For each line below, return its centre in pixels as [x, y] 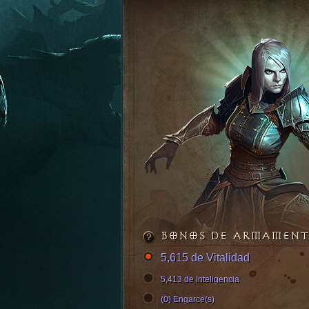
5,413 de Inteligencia [200, 279]
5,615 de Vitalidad [205, 258]
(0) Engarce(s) [188, 299]
